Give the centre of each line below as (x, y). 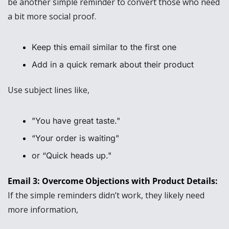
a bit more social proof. (53, 17)
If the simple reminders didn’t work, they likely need (106, 196)
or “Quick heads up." (72, 156)
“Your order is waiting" (77, 138)
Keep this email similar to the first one (104, 47)
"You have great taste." (77, 121)
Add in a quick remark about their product (113, 65)
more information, (43, 210)
